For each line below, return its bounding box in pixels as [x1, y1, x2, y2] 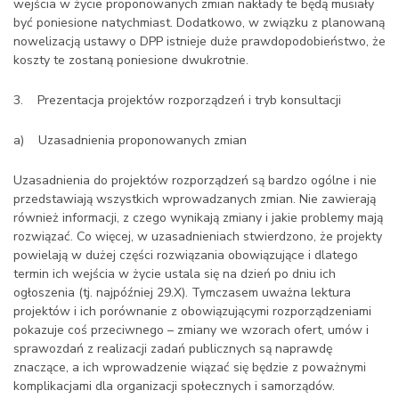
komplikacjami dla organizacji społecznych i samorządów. [13, 378, 342, 395]
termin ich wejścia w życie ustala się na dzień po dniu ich [13, 265, 336, 282]
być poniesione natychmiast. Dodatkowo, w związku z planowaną [13, 14, 385, 31]
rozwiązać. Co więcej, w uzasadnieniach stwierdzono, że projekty [13, 228, 382, 245]
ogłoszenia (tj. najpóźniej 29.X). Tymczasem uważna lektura [13, 284, 351, 301]
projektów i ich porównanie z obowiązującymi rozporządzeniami [13, 303, 371, 320]
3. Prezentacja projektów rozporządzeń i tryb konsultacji [13, 92, 341, 109]
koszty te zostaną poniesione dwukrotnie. [13, 52, 248, 69]
